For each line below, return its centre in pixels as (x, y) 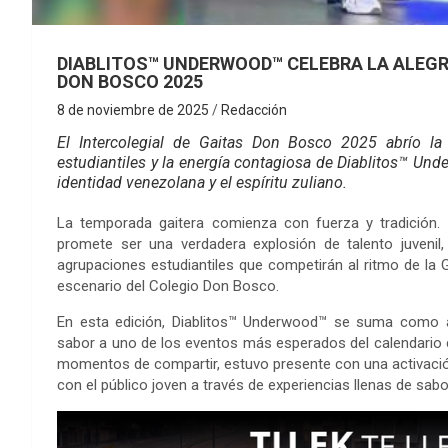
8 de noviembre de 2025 (133, 109)
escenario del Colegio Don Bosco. (168, 285)
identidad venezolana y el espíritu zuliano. (202, 182)
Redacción (254, 109)
